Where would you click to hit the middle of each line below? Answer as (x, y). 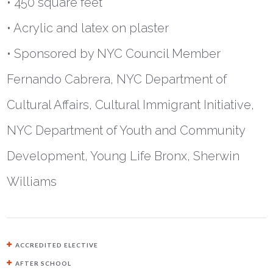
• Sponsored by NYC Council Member (114, 54)
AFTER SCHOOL (44, 264)
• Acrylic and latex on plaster (88, 28)
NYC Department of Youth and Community (126, 131)
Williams (32, 182)
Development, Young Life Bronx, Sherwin (123, 156)
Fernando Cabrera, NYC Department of (117, 80)
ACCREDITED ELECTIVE (57, 245)
